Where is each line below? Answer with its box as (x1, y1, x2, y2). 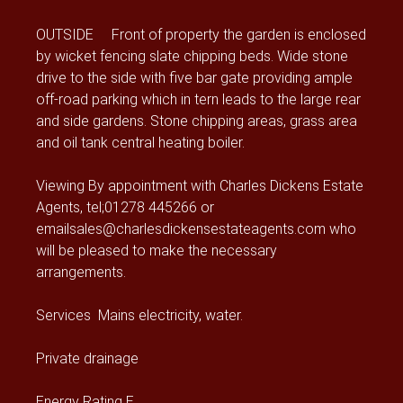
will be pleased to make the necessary (36, 241, 277, 259)
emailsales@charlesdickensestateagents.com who (36, 219, 356, 237)
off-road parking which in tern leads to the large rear (36, 90, 361, 108)
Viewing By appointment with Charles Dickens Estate (36, 176, 363, 194)
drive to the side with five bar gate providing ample (36, 68, 353, 86)
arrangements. (36, 263, 126, 281)
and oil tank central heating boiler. (36, 133, 245, 151)
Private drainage (36, 349, 139, 367)
